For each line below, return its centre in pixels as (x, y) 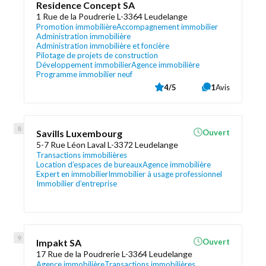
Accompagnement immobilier (167, 27)
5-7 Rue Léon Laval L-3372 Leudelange (107, 145)
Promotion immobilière (76, 27)
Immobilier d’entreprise (77, 183)
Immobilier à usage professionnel (165, 174)
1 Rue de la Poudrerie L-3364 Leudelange (112, 16)
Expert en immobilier (72, 174)
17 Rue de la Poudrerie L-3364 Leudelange (114, 254)
